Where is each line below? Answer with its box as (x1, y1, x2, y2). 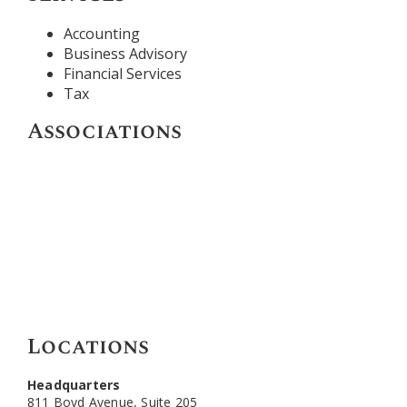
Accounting (64, 24, 140, 44)
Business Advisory (64, 44, 187, 64)
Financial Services (64, 64, 182, 84)
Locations (27, 331, 149, 363)
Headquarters (27, 376, 121, 393)
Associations (27, 115, 182, 148)
